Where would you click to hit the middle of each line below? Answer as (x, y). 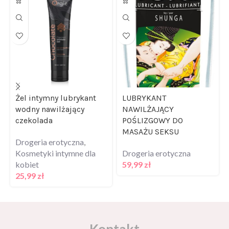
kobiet (27, 152)
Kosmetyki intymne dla (55, 141)
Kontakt (114, 216)
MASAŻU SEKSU (151, 119)
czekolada (34, 108)
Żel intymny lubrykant (56, 85)
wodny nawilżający (50, 97)
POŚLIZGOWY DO (153, 108)
